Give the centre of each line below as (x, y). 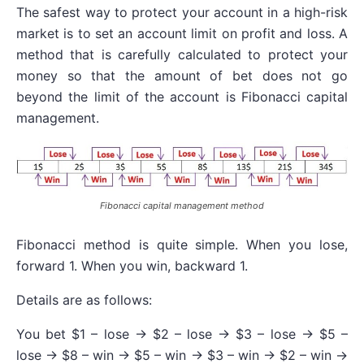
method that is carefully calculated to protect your (182, 54)
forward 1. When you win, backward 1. (132, 265)
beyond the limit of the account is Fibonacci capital (182, 96)
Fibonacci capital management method (182, 205)
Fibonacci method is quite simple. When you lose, (182, 244)
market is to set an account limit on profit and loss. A (182, 33)
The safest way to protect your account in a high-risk (182, 12)
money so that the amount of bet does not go (182, 75)
